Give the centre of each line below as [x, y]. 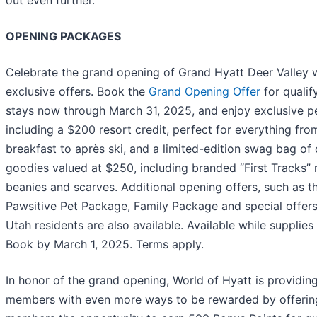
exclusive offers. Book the [77, 91]
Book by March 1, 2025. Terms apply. [105, 244]
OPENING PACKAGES [63, 36]
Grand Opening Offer [204, 91]
